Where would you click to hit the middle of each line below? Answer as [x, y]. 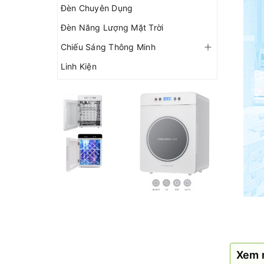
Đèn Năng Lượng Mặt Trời [112, 27]
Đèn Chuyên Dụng [97, 8]
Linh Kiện [79, 66]
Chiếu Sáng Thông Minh [108, 47]
